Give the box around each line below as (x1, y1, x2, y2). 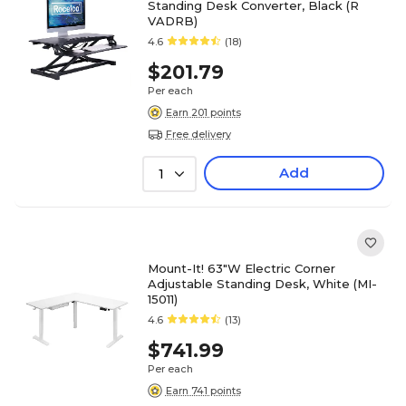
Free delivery (165, 127, 231, 140)
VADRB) (147, 14, 198, 28)
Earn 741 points (165, 383, 241, 397)
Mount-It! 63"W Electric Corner (147, 261, 335, 275)
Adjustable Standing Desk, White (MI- (147, 276, 377, 291)
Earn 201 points (165, 105, 241, 119)
